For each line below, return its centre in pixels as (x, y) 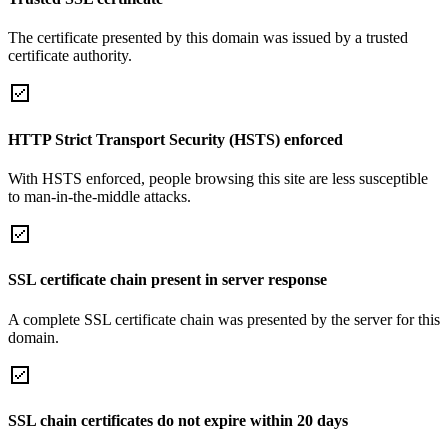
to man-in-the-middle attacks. (99, 196)
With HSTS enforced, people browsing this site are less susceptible (218, 178)
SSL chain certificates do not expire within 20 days (178, 420)
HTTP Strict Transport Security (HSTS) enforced (175, 139)
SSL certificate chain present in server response (167, 280)
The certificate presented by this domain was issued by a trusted (208, 38)
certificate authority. (70, 56)
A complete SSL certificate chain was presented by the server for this (224, 319)
